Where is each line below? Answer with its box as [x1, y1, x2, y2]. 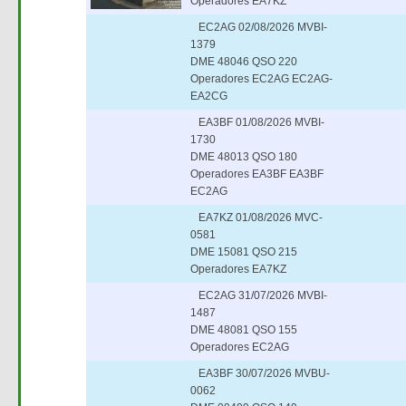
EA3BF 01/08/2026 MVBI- [190, 116, 325, 129]
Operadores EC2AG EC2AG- [190, 72, 333, 85]
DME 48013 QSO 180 [190, 150, 298, 163]
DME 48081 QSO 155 [190, 324, 298, 336]
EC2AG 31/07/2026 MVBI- [190, 289, 328, 302]
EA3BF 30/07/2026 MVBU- [190, 367, 331, 380]
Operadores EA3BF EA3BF [190, 168, 324, 180]
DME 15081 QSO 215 [190, 246, 298, 258]
